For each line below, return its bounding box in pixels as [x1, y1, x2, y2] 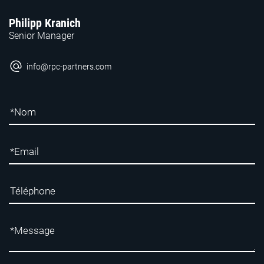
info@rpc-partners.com [27, 61, 111, 71]
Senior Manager [9, 30, 74, 41]
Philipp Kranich [9, 16, 81, 30]
